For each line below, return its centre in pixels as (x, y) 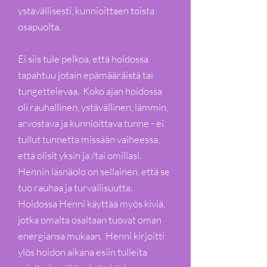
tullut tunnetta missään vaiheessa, (89, 139)
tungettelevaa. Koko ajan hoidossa (90, 91)
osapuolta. (39, 27)
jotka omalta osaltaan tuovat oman (90, 220)
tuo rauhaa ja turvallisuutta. (75, 187)
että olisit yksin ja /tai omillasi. (80, 155)
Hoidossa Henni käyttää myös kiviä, (91, 204)
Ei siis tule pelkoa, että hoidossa (83, 59)
